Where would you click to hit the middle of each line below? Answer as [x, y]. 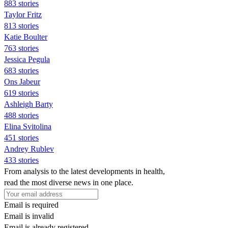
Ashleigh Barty [28, 104]
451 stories [21, 137]
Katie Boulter [26, 37]
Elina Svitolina [28, 126]
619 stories [21, 93]
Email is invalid [29, 216]
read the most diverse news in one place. [69, 182]
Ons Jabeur [22, 81]
